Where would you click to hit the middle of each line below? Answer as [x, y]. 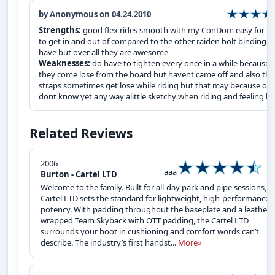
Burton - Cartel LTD [79, 174]
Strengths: [61, 30]
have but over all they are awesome [103, 52]
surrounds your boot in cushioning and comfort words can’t [150, 231]
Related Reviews [81, 133]
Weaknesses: [65, 63]
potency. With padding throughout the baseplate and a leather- [157, 209]
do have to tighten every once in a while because [181, 63]
